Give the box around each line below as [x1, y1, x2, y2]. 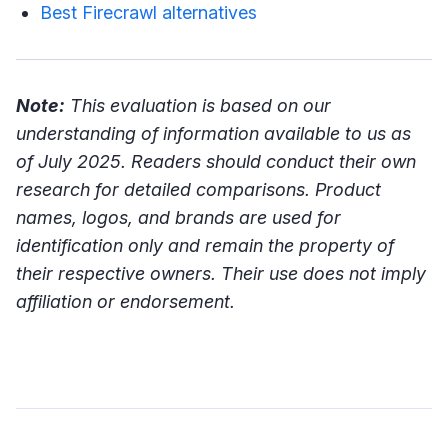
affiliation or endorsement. [16, 291, 235, 313]
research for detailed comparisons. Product [16, 179, 381, 201]
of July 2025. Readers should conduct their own [16, 151, 416, 173]
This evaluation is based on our [65, 95, 331, 117]
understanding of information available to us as [16, 123, 411, 145]
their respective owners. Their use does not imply [16, 263, 426, 285]
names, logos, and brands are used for [16, 207, 341, 229]
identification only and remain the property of [16, 235, 394, 257]
